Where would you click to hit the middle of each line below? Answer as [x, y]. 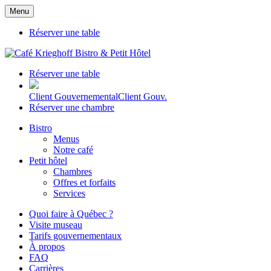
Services [69, 193]
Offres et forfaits [84, 182]
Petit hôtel [48, 161]
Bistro [41, 128]
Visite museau [56, 225]
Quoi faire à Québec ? [71, 214]
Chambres [73, 171]
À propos [47, 247]
